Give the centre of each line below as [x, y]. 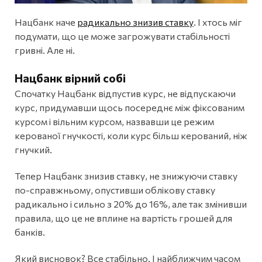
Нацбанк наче [46, 22]
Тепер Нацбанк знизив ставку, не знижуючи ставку [126, 175]
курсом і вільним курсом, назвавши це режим [114, 121]
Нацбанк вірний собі [70, 77]
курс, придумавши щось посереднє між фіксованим [130, 107]
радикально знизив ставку [135, 22]
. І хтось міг [218, 22]
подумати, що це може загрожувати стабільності [122, 36]
